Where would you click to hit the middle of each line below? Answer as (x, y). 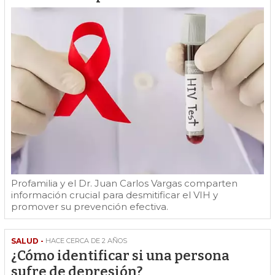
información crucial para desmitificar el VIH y (114, 195)
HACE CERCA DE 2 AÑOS (86, 241)
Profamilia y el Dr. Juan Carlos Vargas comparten (124, 184)
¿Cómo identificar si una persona (120, 256)
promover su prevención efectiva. (90, 207)
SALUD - (27, 241)
